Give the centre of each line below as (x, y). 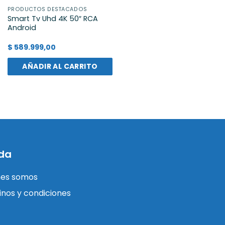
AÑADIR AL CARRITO (60, 66)
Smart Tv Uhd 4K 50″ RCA (52, 19)
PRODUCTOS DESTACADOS (47, 10)
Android (22, 28)
